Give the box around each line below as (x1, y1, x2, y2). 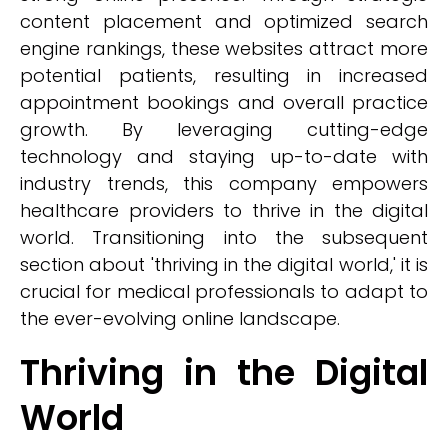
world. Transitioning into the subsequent (20, 225, 428, 250)
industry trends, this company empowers (20, 171, 428, 196)
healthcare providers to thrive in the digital (20, 198, 428, 223)
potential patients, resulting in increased (20, 63, 428, 88)
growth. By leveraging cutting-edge (20, 117, 428, 142)
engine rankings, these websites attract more (20, 36, 428, 61)
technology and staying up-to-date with (20, 144, 428, 169)
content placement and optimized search (20, 9, 428, 34)
